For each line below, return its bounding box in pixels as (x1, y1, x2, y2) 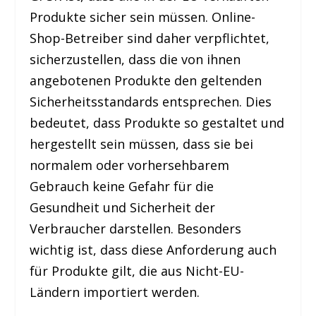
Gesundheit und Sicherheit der (30, 198, 216, 216)
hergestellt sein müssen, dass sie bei (30, 135, 254, 152)
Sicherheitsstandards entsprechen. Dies (30, 92, 272, 110)
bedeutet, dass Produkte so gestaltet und (30, 114, 285, 131)
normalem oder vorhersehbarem (30, 156, 230, 174)
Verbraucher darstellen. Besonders (30, 219, 242, 237)
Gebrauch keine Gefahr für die (30, 177, 214, 195)
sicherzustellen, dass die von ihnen (30, 50, 241, 68)
